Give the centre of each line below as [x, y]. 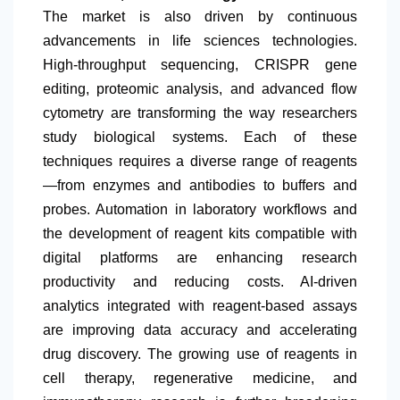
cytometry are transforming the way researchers [200, 113]
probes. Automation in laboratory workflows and [200, 210]
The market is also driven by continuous [200, 17]
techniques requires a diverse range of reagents [200, 162]
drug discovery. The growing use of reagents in [200, 354]
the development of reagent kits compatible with [200, 234]
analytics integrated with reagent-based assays [200, 306]
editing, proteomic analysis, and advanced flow [200, 89]
